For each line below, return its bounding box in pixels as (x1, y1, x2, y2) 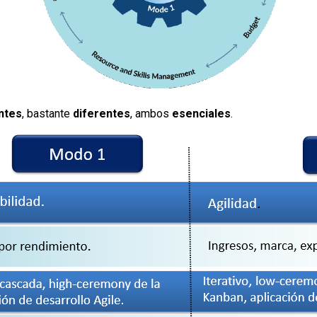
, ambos (130, 106, 173, 120)
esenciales (172, 106, 231, 120)
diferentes (73, 106, 131, 120)
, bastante (22, 106, 74, 120)
